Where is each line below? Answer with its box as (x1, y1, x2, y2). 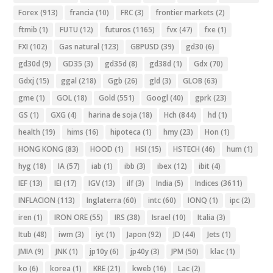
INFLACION (18, 194, 56, 205)
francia (69, 7, 94, 18)
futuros (105, 24, 132, 35)
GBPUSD (130, 41, 160, 52)
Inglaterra (87, 194, 122, 205)
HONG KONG (18, 143, 64, 154)
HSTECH (173, 143, 200, 154)
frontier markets (155, 7, 214, 18)
